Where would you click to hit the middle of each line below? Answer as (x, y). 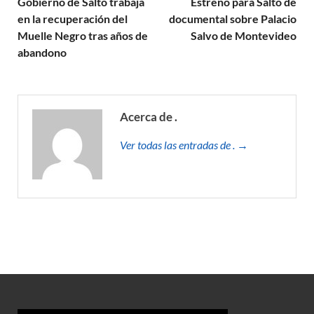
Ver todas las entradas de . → (184, 144)
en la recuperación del (73, 18)
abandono (42, 52)
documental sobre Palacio (233, 18)
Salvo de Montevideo (244, 35)
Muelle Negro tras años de (83, 35)
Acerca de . (149, 116)
